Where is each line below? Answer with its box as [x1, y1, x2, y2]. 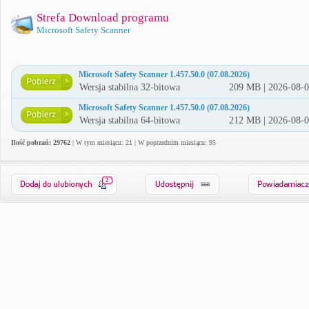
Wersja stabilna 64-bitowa [79, 115, 180, 126]
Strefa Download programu [37, 11, 169, 24]
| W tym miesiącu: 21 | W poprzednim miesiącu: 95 [70, 139, 216, 146]
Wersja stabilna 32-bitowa [79, 82, 180, 92]
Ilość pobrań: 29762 [11, 139, 70, 146]
